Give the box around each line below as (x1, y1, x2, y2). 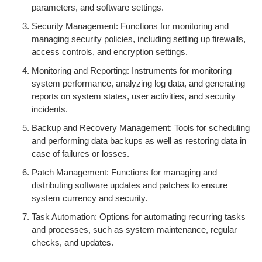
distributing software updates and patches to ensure (32, 180, 227, 190)
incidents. (32, 104, 68, 114)
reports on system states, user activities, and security (32, 91, 236, 101)
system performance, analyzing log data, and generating (32, 78, 245, 88)
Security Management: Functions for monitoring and (32, 21, 229, 31)
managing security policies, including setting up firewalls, (32, 34, 246, 44)
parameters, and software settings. (32, 2, 164, 12)
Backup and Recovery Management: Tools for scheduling (32, 123, 250, 133)
